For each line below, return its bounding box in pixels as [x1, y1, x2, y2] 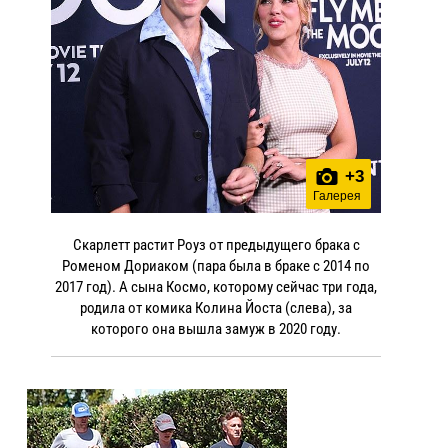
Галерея [312, 188, 361, 203]
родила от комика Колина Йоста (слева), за [80, 298, 352, 317]
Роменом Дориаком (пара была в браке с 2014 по [62, 256, 370, 275]
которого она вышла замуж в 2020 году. [91, 319, 341, 338]
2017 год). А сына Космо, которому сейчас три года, [55, 277, 377, 296]
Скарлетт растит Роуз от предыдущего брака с [72, 235, 360, 254]
